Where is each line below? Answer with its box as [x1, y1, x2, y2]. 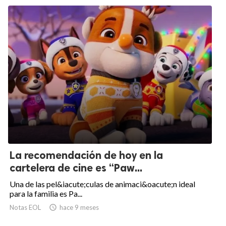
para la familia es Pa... [10, 189, 82, 199]
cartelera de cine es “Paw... [10, 161, 142, 175]
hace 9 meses [60, 203, 99, 212]
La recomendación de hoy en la [10, 149, 163, 162]
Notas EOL [10, 203, 41, 212]
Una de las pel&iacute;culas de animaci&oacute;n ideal [10, 179, 195, 189]
